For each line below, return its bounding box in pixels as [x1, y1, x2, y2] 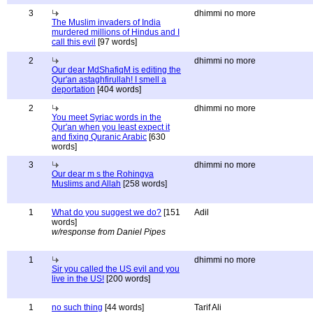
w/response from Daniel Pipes [52, 227, 166, 237]
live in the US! [52, 274, 104, 284]
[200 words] [104, 274, 150, 284]
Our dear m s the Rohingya [52, 169, 154, 179]
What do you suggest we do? [52, 208, 161, 217]
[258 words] [121, 179, 167, 189]
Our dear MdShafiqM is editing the [52, 65, 181, 75]
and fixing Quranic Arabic [52, 132, 147, 142]
